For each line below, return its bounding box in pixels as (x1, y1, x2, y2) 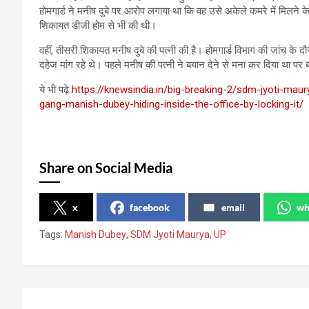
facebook (130, 201, 170, 214)
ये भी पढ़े (39, 83, 69, 97)
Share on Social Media (39, 159, 172, 177)
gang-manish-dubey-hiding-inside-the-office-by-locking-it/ (39, 98, 303, 111)
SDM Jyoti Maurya (130, 229, 210, 241)
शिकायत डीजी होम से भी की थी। (39, 19, 157, 32)
